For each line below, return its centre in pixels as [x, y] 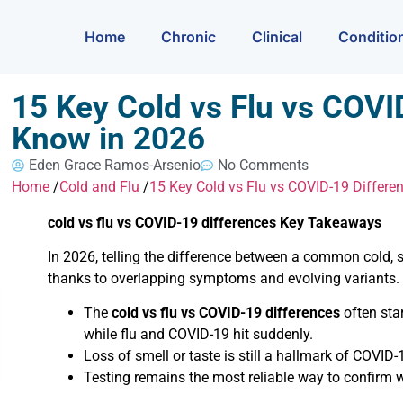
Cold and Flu [100, 186]
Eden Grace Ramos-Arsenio [115, 165]
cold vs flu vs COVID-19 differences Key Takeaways [215, 222]
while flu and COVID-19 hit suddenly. [199, 335]
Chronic [188, 36]
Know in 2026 [109, 139]
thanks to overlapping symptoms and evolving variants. [224, 278]
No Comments [264, 165]
